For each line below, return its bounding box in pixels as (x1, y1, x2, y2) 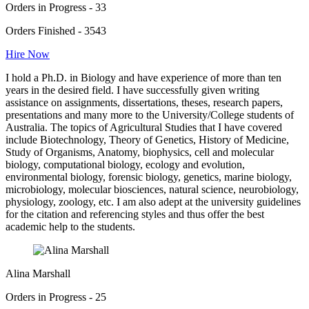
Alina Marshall (6, 267, 70, 279)
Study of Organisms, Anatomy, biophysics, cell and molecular (6, 146, 274, 158)
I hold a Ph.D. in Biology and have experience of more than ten (6, 71, 281, 83)
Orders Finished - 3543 (6, 24, 106, 37)
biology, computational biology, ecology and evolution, (6, 158, 245, 170)
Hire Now (6, 48, 50, 60)
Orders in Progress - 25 (6, 290, 106, 303)
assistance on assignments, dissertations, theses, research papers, (6, 96, 283, 108)
